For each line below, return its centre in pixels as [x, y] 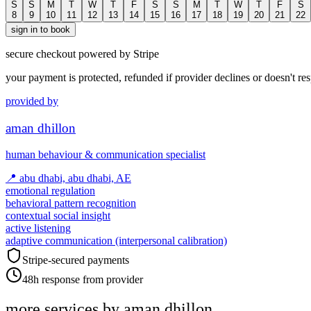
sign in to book [41, 29]
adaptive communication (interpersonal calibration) [116, 241]
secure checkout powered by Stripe [82, 53]
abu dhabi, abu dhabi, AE [75, 178]
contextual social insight [58, 216]
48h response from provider [83, 280]
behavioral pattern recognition [71, 203]
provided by [32, 101]
